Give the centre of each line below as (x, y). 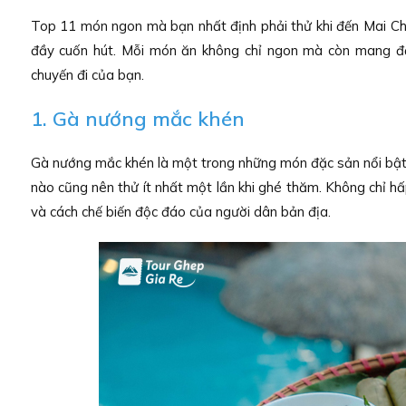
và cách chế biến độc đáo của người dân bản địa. (180, 212)
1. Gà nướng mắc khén (137, 119)
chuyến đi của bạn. (87, 75)
